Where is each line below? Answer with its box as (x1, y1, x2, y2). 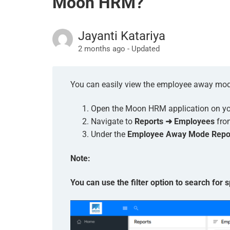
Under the (91, 129, 127, 139)
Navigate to (91, 117, 135, 126)
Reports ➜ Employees (135, 117, 215, 126)
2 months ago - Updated (78, 44, 160, 53)
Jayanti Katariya (78, 29, 165, 43)
